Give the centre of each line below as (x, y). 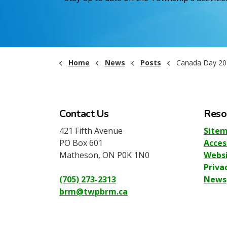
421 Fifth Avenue (91, 130)
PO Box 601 (81, 143)
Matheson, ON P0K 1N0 (104, 155)
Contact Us (84, 113)
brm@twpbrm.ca (93, 191)
